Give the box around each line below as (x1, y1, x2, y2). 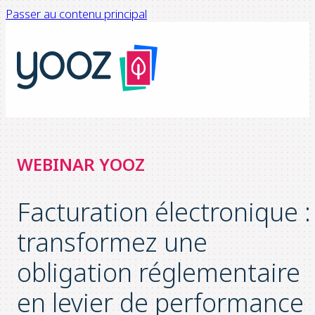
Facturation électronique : (17, 194, 311, 229)
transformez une (17, 224, 207, 259)
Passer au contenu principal (6, 6, 147, 22)
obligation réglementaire (17, 255, 300, 290)
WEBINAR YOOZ (17, 153, 145, 176)
